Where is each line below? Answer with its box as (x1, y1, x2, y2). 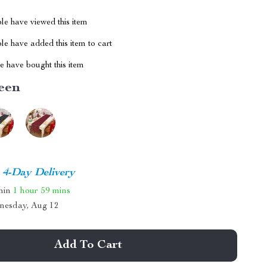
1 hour (13, 186, 39, 195)
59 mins (41, 186, 71, 195)
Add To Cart (54, 240, 123, 252)
